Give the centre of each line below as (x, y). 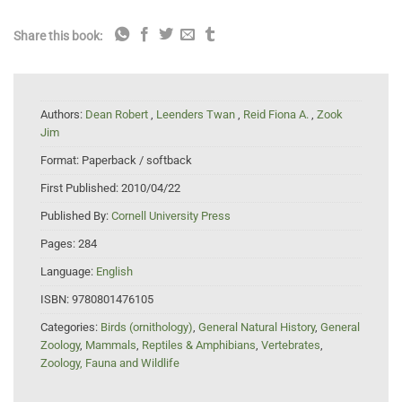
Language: (68, 272)
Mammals (111, 345)
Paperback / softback (137, 161)
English (114, 272)
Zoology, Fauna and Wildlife (110, 363)
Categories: (70, 328)
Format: (61, 161)
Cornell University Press (171, 216)
